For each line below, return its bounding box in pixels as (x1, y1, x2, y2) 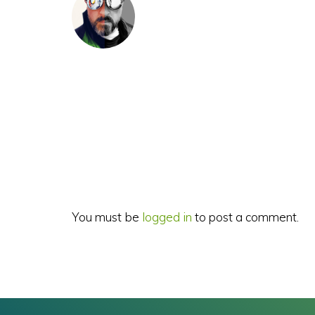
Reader (71, 115, 141, 146)
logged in (142, 210, 192, 224)
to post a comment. (192, 210, 299, 224)
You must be (72, 210, 142, 224)
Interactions (71, 141, 181, 171)
